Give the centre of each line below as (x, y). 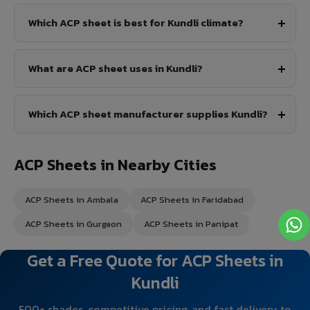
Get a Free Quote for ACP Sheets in (155, 260)
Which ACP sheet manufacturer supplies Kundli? (148, 113)
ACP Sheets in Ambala (72, 199)
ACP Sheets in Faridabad (192, 199)
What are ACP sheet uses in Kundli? (116, 68)
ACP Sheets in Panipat (191, 224)
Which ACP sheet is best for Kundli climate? (136, 22)
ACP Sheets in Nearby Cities (115, 165)
